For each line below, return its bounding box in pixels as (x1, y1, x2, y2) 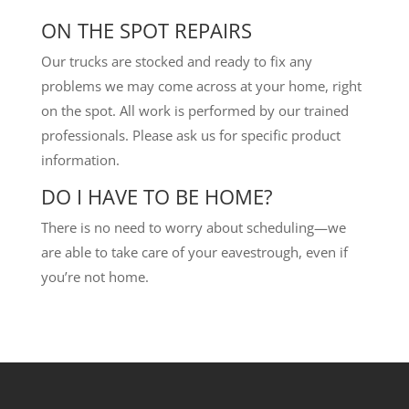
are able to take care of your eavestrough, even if (40, 242, 348, 261)
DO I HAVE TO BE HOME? (40, 182, 273, 210)
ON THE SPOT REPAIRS (40, 16, 252, 44)
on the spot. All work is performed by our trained (40, 100, 349, 120)
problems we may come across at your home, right (40, 76, 362, 95)
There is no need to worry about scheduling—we (40, 217, 346, 236)
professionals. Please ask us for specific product (40, 125, 341, 144)
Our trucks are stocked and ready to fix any (40, 51, 312, 70)
